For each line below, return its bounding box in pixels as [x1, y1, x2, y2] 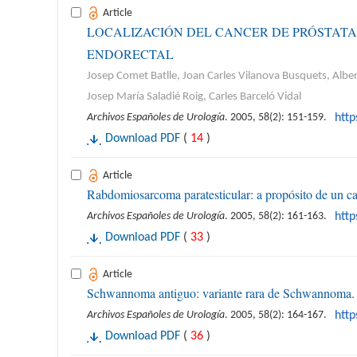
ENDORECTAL [87, 45, 174, 62]
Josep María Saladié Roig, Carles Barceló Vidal [87, 91, 301, 103]
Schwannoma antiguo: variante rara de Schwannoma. [87, 284, 355, 301]
